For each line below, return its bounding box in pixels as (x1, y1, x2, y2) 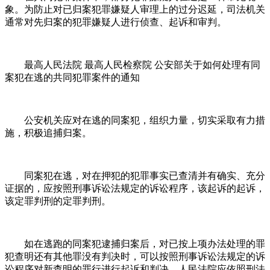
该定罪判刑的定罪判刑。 (5, 195, 111, 206)
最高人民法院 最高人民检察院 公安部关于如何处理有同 (5, 59, 260, 70)
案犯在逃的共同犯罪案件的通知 (5, 72, 140, 83)
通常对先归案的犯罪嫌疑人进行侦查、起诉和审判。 (5, 16, 227, 27)
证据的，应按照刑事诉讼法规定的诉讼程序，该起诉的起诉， (5, 183, 265, 193)
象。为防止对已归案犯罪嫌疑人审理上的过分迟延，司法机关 (5, 4, 265, 14)
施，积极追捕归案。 (5, 127, 92, 138)
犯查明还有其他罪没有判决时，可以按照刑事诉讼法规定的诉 (5, 251, 265, 262)
